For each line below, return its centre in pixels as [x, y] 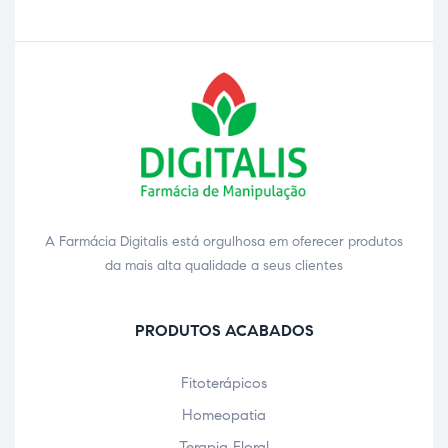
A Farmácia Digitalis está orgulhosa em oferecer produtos [224, 241]
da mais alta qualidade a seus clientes [224, 265]
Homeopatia [224, 414]
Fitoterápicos [224, 382]
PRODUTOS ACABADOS [224, 330]
